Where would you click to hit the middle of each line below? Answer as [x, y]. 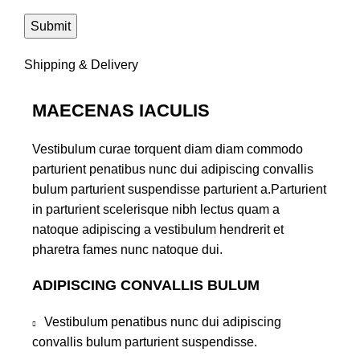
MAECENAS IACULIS [121, 111]
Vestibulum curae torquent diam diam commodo [168, 149]
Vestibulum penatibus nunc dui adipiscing [163, 322]
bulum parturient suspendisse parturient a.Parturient [179, 190]
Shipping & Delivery [81, 65]
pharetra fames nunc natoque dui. [127, 250]
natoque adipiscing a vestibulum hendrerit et [158, 230]
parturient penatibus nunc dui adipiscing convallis [173, 170]
